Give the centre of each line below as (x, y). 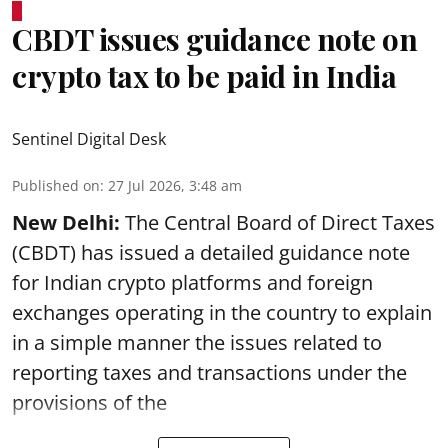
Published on (56, 185)
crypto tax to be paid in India (204, 75)
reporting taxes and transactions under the (209, 372)
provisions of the (89, 402)
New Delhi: (66, 222)
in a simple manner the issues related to (197, 342)
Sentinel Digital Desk (89, 138)
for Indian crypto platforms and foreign (192, 282)
